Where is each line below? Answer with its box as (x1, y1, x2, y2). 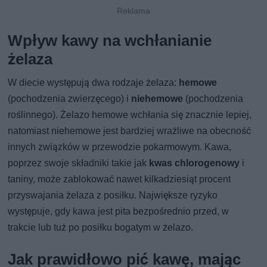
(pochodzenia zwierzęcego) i (8, 92, 132, 104)
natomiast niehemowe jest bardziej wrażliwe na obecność (8, 125, 252, 136)
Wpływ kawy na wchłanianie (8, 31, 212, 49)
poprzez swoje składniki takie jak (8, 157, 150, 169)
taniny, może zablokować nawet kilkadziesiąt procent (8, 173, 231, 185)
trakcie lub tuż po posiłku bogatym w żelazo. (8, 221, 194, 233)
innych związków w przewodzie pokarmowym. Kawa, (8, 141, 232, 153)
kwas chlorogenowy (149, 157, 240, 169)
